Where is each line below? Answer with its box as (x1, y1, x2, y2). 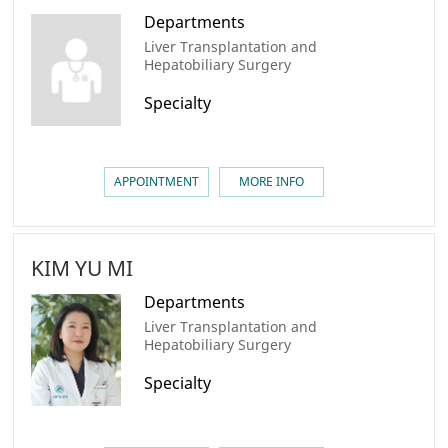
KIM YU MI (31, 254, 134, 282)
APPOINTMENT (113, 173, 199, 190)
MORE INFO (238, 173, 304, 190)
